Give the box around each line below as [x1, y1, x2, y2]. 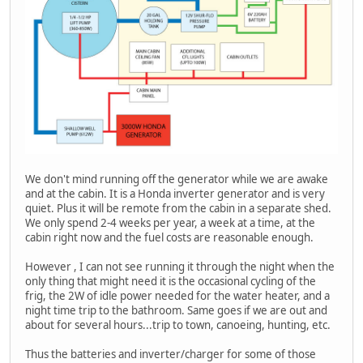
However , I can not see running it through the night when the [25, 259, 335, 275]
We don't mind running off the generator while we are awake [25, 172, 328, 187]
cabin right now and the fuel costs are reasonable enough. [25, 230, 314, 246]
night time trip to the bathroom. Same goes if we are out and [25, 303, 327, 318]
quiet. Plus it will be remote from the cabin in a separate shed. [25, 201, 331, 216]
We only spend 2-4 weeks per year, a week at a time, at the [25, 216, 315, 231]
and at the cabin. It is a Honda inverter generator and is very [25, 186, 325, 202]
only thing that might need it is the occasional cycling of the [25, 274, 316, 289]
